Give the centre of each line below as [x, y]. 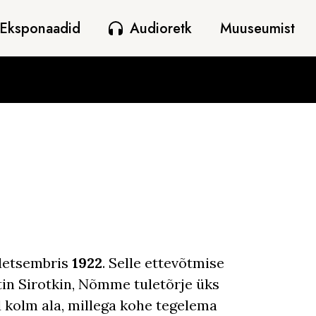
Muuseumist [257, 28]
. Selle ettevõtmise [163, 263]
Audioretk [161, 28]
